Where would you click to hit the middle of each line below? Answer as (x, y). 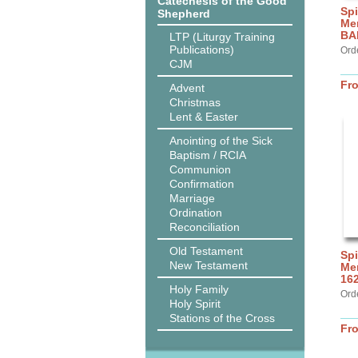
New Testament (209, 265)
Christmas (195, 102)
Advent (187, 88)
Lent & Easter (204, 117)
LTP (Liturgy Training (222, 37)
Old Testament (206, 251)
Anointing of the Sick (221, 141)
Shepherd (184, 14)
